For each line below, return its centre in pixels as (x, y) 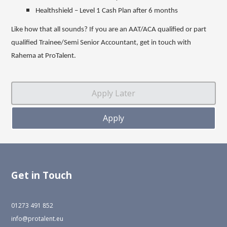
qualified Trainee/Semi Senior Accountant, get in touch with (101, 43)
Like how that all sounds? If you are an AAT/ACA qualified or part (109, 29)
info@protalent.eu (37, 218)
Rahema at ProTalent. (44, 56)
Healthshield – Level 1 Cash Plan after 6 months (107, 11)
